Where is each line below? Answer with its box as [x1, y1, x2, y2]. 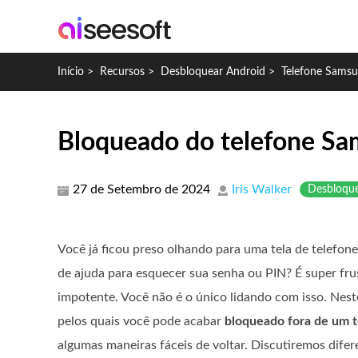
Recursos [100, 66, 145, 78]
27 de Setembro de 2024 [73, 183, 210, 196]
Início [58, 66, 84, 78]
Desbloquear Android [161, 66, 265, 78]
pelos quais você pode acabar [58, 315, 225, 328]
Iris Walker [232, 183, 292, 196]
